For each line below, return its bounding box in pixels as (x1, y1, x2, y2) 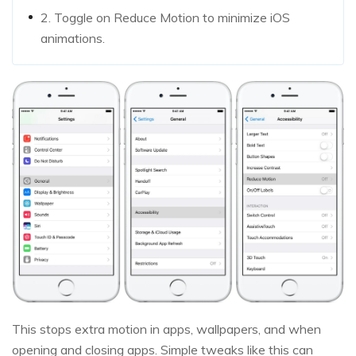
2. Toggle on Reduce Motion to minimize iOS (41, 9, 290, 25)
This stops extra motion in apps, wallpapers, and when (12, 320, 321, 337)
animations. (41, 29, 105, 46)
